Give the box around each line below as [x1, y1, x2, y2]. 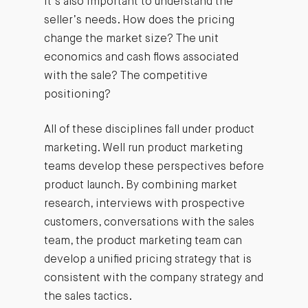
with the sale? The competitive [43, 70, 208, 82]
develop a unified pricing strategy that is [43, 254, 252, 265]
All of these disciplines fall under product [43, 124, 254, 135]
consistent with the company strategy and [43, 272, 263, 284]
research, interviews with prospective [43, 198, 245, 210]
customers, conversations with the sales [43, 217, 254, 228]
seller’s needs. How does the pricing [43, 14, 234, 26]
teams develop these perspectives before [43, 161, 264, 173]
